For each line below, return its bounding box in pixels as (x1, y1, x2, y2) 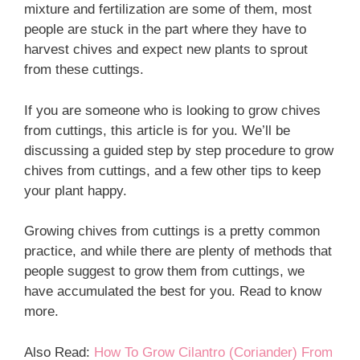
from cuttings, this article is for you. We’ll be (24, 122, 290, 138)
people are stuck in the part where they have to (24, 22, 306, 37)
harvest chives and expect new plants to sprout (24, 42, 308, 57)
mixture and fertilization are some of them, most (24, 2, 312, 17)
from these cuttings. (24, 62, 144, 77)
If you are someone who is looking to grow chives (24, 102, 321, 118)
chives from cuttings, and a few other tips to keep (24, 162, 321, 178)
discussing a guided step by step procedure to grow (24, 142, 333, 158)
